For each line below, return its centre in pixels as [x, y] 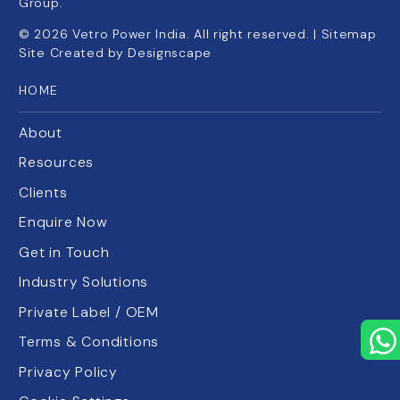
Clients [43, 192]
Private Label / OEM [89, 312]
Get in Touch [64, 252]
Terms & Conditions [89, 342]
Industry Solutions [84, 282]
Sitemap [349, 34]
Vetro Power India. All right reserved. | [196, 34]
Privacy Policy [69, 371]
